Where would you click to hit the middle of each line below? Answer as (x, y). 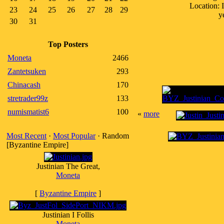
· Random (112, 136)
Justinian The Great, (68, 166)
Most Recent (26, 136)
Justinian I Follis (68, 215)
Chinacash (24, 85)
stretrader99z (28, 98)
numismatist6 (28, 112)
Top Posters (68, 44)
